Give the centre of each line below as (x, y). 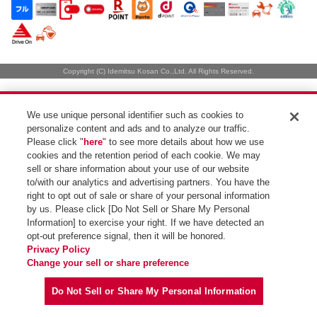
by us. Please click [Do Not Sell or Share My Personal (139, 209)
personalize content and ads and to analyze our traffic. (139, 128)
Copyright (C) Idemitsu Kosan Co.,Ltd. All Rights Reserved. (158, 71)
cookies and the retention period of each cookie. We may (144, 155)
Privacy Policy (59, 249)
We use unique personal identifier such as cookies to (136, 115)
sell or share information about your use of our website (138, 169)
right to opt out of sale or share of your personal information (149, 196)
